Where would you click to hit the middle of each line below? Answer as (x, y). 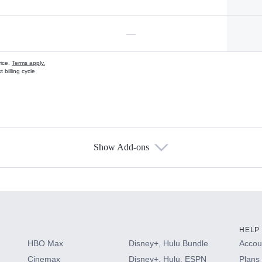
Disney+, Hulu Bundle (168, 244)
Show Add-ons (121, 147)
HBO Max (45, 244)
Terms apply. (28, 63)
